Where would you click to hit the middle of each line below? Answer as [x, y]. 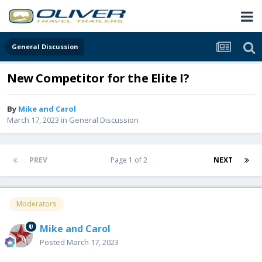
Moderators [37, 204]
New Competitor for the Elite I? [98, 78]
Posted [53, 242]
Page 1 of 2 [130, 160]
